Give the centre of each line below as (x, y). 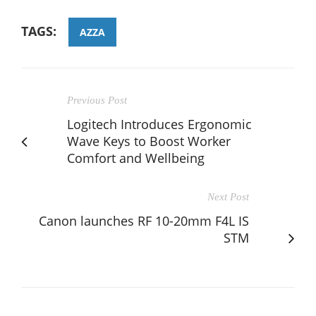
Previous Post (97, 100)
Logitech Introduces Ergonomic (159, 124)
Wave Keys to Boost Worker (149, 141)
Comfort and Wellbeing (136, 158)
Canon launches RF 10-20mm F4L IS (144, 220)
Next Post (228, 196)
